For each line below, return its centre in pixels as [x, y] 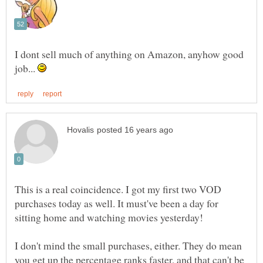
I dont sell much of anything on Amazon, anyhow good [129, 54]
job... [26, 68]
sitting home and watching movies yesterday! [109, 218]
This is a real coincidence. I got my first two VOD [118, 189]
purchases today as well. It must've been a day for [117, 203]
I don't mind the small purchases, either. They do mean [128, 246]
